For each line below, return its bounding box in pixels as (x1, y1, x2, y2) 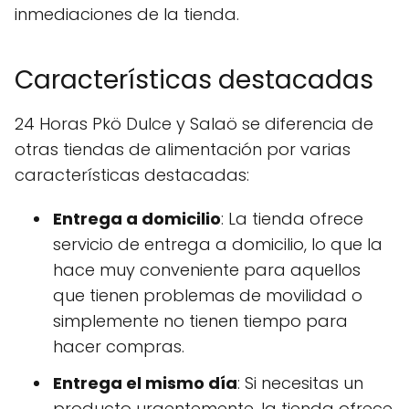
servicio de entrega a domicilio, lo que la (53, 233, 383, 257)
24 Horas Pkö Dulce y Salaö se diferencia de (15, 112, 373, 136)
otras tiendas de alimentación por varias (15, 138, 351, 162)
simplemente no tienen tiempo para (53, 309, 348, 333)
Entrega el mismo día (53, 372, 237, 395)
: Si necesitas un (237, 372, 363, 395)
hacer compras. (53, 335, 184, 359)
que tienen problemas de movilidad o (53, 284, 362, 308)
